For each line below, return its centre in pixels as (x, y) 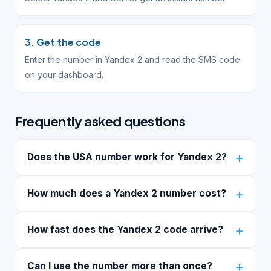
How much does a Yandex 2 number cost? (127, 193)
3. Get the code (63, 42)
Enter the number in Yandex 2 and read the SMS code (132, 60)
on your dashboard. (64, 75)
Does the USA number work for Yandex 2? (127, 157)
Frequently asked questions (100, 121)
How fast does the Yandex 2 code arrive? (125, 230)
